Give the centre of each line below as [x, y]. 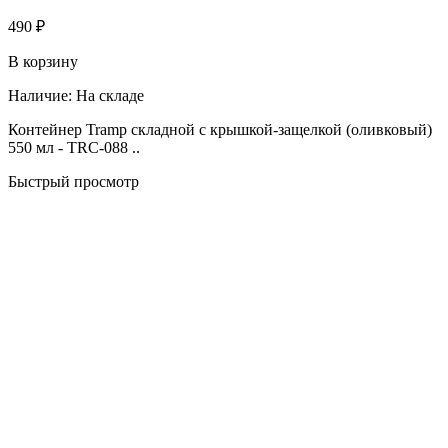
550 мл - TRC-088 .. [74, 147]
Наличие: [40, 95]
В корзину [43, 61]
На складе [110, 95]
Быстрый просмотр [73, 181]
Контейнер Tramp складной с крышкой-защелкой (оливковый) [220, 129]
